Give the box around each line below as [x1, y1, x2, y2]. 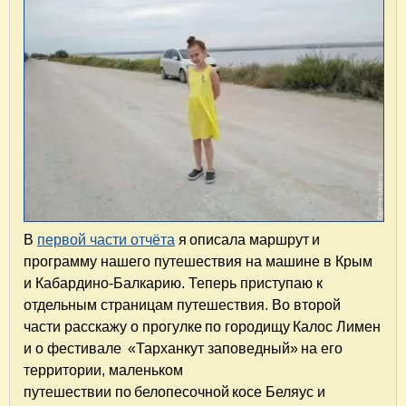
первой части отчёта [37, 231, 175, 247]
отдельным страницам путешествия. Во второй [24, 296, 341, 313]
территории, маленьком [24, 362, 183, 378]
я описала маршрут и [175, 231, 320, 247]
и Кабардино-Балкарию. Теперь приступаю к [24, 275, 323, 291]
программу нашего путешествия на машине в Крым [24, 253, 372, 269]
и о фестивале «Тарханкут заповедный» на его [24, 340, 343, 356]
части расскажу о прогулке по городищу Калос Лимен [24, 318, 381, 334]
